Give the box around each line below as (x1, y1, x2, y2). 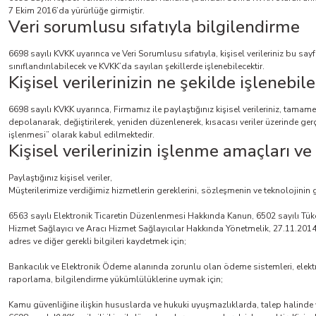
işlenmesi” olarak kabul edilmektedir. (8, 129, 154, 140)
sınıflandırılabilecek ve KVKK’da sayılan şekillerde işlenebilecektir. (8, 61, 265, 72)
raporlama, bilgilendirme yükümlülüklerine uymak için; (8, 274, 223, 285)
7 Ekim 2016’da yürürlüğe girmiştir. (8, 5, 145, 16)
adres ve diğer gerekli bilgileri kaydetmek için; (8, 236, 186, 247)
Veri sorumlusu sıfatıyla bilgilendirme (8, 16, 300, 38)
